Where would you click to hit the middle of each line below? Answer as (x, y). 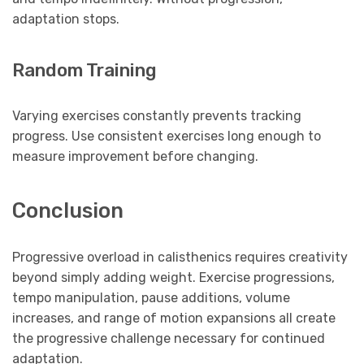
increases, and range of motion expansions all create (174, 318)
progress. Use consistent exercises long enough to (167, 136)
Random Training (84, 70)
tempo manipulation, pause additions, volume (151, 298)
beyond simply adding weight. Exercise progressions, (173, 278)
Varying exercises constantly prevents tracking (157, 115)
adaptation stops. (66, 19)
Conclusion (68, 211)
